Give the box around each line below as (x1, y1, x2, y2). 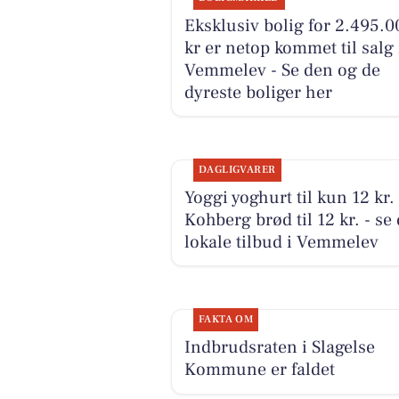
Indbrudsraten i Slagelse (183, 335, 375, 359)
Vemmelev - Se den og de (183, 58, 380, 82)
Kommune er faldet (183, 357, 335, 381)
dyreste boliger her (183, 80, 332, 104)
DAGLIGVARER (198, 162, 276, 176)
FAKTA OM (198, 312, 254, 326)
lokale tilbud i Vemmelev (183, 230, 379, 254)
